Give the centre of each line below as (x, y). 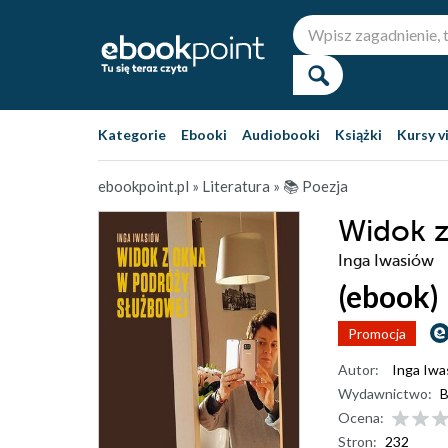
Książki (358, 134)
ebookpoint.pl (143, 186)
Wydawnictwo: (385, 393)
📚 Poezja (315, 186)
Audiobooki (281, 134)
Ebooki (204, 134)
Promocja (377, 333)
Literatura (236, 186)
